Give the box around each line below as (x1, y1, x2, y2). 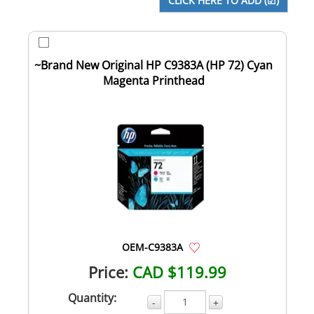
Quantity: (68, 289, 116, 306)
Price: (88, 261, 128, 282)
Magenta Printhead (102, 72, 205, 88)
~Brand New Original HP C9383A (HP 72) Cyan (34, 57, 273, 73)
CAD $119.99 (132, 261, 226, 282)
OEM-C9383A (121, 240, 183, 254)
